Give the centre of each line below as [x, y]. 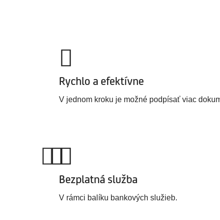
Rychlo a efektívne [101, 81]
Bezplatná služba [98, 179]
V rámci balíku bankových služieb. [118, 198]
